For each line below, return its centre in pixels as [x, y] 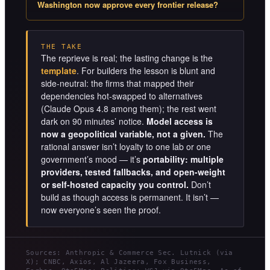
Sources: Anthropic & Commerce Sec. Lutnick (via [130, 253]
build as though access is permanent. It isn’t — [130, 197]
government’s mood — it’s [92, 159]
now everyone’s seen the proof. [101, 210]
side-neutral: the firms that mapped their [118, 83]
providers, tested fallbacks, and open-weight [133, 172]
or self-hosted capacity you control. [115, 185]
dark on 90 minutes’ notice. [94, 121]
